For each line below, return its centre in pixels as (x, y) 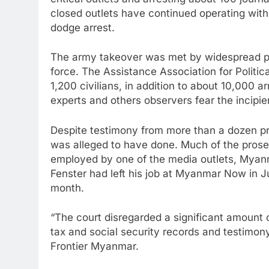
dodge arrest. (83, 30)
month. (67, 190)
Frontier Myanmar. (95, 249)
